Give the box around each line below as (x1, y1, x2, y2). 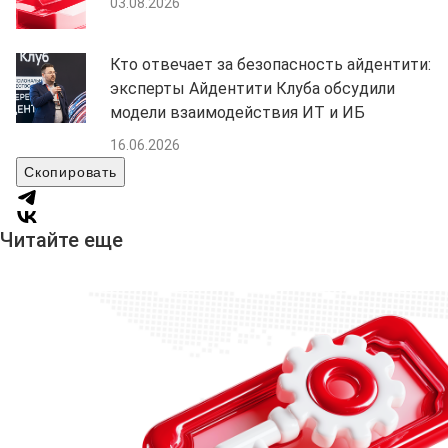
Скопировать (24, 163, 117, 180)
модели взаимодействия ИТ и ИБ (110, 102, 365, 122)
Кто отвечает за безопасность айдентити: (110, 54, 431, 74)
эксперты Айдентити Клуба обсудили (110, 78, 395, 98)
